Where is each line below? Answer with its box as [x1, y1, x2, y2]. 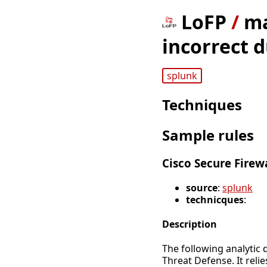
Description [162, 218, 217, 231]
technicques [186, 193, 244, 206]
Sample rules [162, 125, 254, 145]
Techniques [162, 95, 242, 115]
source [186, 181, 218, 194]
